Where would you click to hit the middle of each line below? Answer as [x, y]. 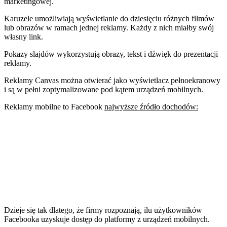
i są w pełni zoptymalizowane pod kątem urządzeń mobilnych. [104, 89]
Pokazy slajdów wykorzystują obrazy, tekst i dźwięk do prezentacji [111, 54]
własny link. [24, 36]
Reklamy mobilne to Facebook [54, 106]
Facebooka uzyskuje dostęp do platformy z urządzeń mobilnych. [107, 219]
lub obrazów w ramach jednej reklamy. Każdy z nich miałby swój [109, 27]
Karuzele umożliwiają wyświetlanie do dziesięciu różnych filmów [109, 18]
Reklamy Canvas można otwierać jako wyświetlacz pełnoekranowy [112, 80]
